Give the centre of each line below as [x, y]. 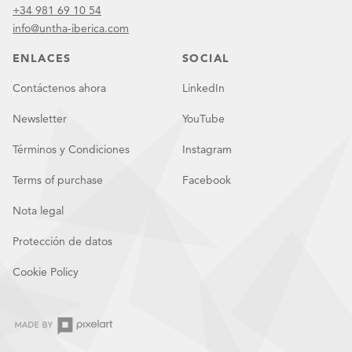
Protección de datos [62, 241]
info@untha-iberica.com [71, 28]
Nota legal [38, 211]
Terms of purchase [58, 180]
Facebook [207, 180]
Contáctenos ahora [59, 88]
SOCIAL [206, 58]
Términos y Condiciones [71, 149]
